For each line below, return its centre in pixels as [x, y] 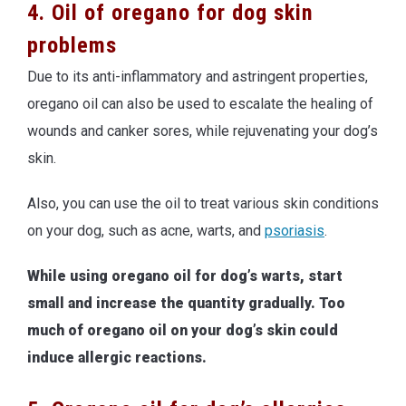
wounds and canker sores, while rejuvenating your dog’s [203, 130]
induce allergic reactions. [117, 357]
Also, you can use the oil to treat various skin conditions [203, 203]
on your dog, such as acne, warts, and [146, 230]
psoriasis [295, 230]
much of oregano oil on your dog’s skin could [183, 330]
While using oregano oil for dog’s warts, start [185, 275]
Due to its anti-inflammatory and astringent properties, [198, 76]
